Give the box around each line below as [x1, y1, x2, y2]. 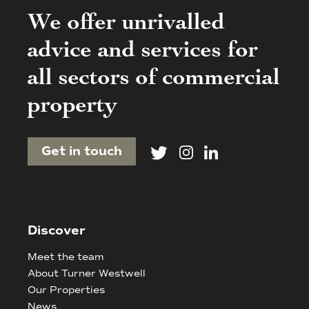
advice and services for [28, 40, 258, 64]
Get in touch [41, 143, 122, 159]
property [28, 95, 117, 119]
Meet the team [28, 251, 103, 263]
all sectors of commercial [28, 68, 280, 92]
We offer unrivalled [28, 12, 225, 37]
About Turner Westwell [28, 268, 146, 280]
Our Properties [28, 284, 105, 297]
